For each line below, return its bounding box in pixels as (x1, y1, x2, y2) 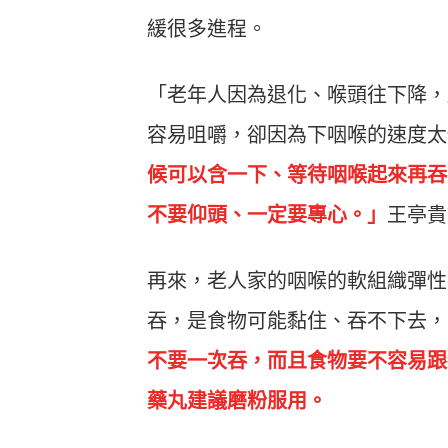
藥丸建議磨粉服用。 (147, 389, 327, 412)
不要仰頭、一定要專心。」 (147, 203, 387, 226)
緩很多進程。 (147, 17, 267, 40)
